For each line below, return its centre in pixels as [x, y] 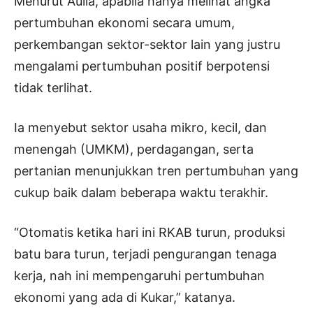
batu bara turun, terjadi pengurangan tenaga [145, 254]
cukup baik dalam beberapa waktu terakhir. [141, 193]
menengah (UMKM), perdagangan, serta [134, 150]
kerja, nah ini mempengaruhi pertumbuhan [139, 276]
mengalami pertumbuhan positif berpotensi [142, 66]
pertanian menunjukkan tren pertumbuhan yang [156, 171]
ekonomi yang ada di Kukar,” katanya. [125, 298]
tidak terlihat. [53, 88]
